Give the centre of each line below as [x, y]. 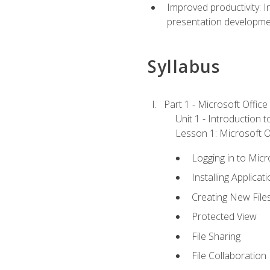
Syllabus [184, 67]
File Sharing [216, 236]
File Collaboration [229, 256]
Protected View [224, 217]
